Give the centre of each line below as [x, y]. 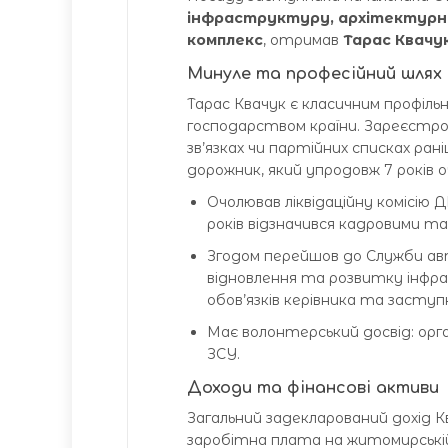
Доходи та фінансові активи [313, 388]
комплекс [225, 40]
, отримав [303, 40]
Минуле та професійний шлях [314, 74]
